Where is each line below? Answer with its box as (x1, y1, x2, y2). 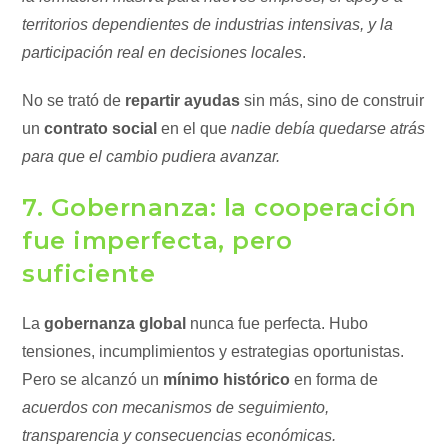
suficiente (22, 259, 156, 288)
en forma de (290, 371, 379, 388)
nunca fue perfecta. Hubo (186, 315, 369, 332)
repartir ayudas (125, 92, 241, 109)
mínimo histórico (163, 371, 291, 388)
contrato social (44, 120, 158, 137)
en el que (157, 120, 232, 137)
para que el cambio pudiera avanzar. (22, 148, 281, 165)
